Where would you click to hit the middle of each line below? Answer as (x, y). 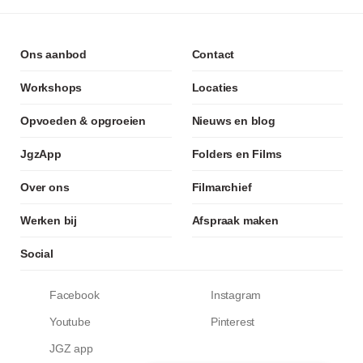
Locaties (215, 88)
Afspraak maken (235, 220)
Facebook (75, 295)
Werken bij (49, 220)
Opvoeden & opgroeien (83, 121)
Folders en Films (237, 154)
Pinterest (233, 322)
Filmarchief (222, 187)
